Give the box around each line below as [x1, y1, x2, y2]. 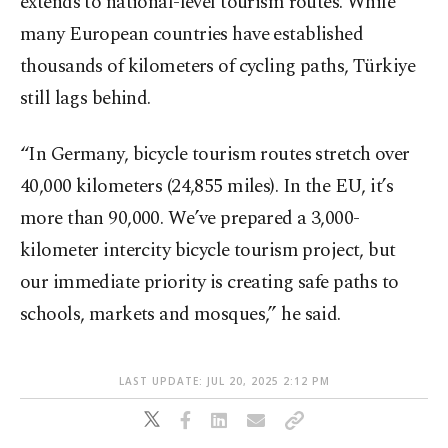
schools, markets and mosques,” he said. [20, 300, 341, 330]
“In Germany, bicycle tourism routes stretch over [20, 140, 410, 170]
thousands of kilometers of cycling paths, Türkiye [20, 52, 416, 82]
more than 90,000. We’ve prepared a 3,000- [20, 204, 360, 234]
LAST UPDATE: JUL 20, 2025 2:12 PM [118, 374, 330, 389]
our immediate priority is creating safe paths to [20, 268, 399, 298]
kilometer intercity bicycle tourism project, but [20, 236, 396, 266]
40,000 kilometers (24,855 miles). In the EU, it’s [20, 172, 394, 202]
